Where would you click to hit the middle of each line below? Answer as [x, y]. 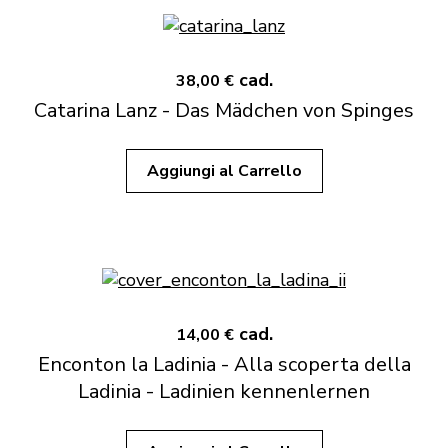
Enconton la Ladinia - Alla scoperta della [224, 364]
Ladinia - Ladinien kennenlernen [224, 391]
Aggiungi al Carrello [224, 171]
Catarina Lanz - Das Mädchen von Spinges [224, 110]
